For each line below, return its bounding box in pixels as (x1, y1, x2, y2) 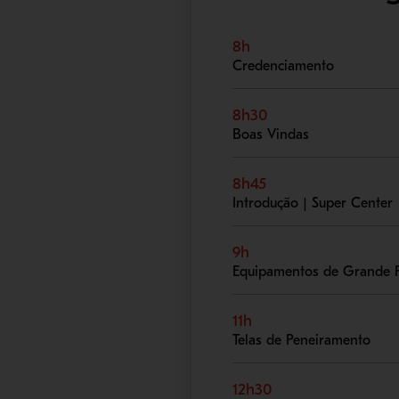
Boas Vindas (232, 126, 310, 143)
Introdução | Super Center (232, 195, 394, 212)
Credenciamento (232, 58, 335, 75)
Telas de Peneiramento (232, 332, 371, 349)
